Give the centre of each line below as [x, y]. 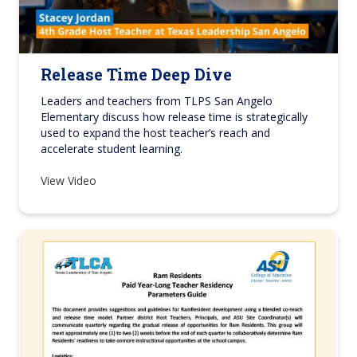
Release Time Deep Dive [136, 74]
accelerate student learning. [112, 148]
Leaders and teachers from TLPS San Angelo [157, 100]
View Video [70, 180]
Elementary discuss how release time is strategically [174, 116]
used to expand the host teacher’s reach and [155, 132]
